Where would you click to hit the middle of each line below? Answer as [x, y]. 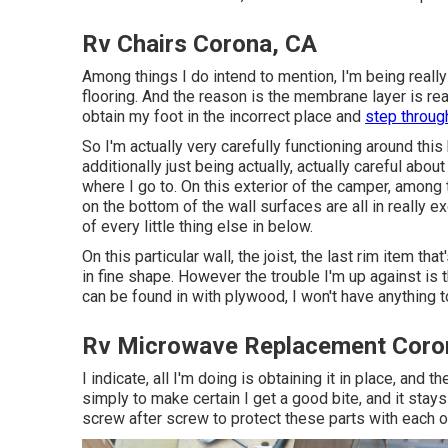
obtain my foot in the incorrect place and [223, 116]
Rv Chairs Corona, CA [199, 44]
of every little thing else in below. [197, 226]
